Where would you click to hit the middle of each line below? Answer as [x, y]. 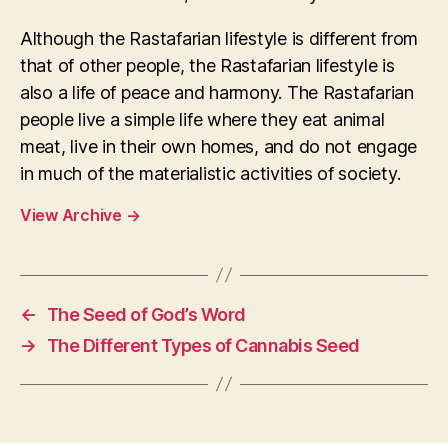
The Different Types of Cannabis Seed [203, 345]
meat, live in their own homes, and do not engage [219, 146]
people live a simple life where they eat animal [202, 119]
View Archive [73, 214]
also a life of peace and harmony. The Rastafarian [217, 92]
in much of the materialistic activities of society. [210, 173]
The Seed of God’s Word [146, 314]
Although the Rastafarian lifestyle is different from [219, 38]
